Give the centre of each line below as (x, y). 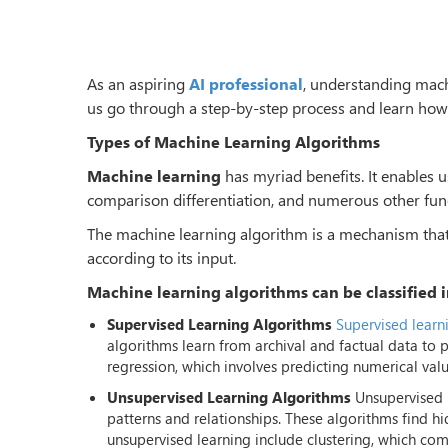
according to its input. (161, 257)
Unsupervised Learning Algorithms (229, 396)
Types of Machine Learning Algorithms (233, 141)
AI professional (246, 83)
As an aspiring (138, 83)
